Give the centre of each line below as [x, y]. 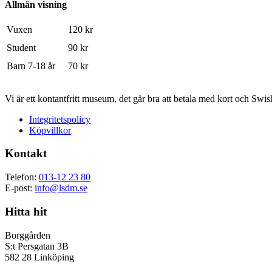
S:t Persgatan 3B [37, 246]
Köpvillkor [50, 130]
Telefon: [22, 177]
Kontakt [26, 154]
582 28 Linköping [39, 257]
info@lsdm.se [61, 188]
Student [21, 47]
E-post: [20, 188]
